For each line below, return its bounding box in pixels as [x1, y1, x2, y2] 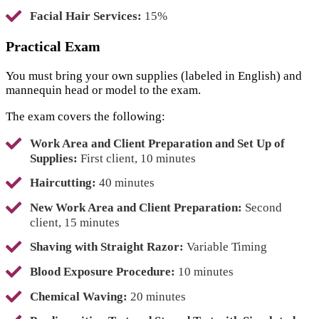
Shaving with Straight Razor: [30, 239, 184, 253]
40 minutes [96, 176, 155, 190]
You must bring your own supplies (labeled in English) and [6, 69, 302, 83]
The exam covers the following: [6, 110, 165, 124]
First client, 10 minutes [78, 152, 196, 166]
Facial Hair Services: [30, 9, 142, 23]
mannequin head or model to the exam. [6, 83, 201, 98]
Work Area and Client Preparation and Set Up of [30, 137, 285, 151]
